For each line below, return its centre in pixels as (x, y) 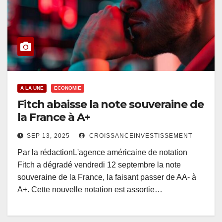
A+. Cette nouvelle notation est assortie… (90, 190)
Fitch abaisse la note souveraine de (111, 105)
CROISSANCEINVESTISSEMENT (140, 136)
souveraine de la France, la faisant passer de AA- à (107, 177)
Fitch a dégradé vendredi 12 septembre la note (99, 165)
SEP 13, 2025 (48, 136)
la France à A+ (54, 117)
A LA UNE (32, 88)
